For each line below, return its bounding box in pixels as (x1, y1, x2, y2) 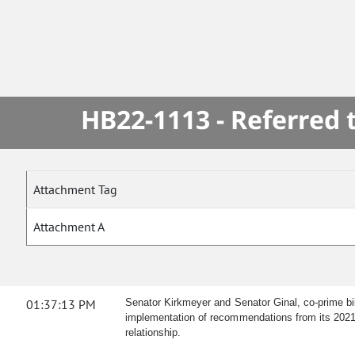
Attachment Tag (33, 181, 117, 198)
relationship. (125, 326, 181, 339)
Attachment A (33, 219, 105, 235)
